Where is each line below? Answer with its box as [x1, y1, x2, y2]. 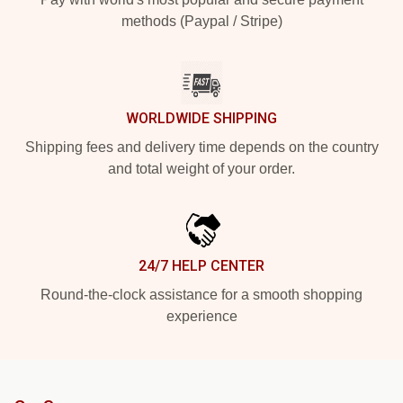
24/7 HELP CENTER [139, 256, 264, 274]
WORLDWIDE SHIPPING [126, 109, 277, 127]
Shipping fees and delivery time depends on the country [24, 139, 379, 155]
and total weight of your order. [108, 160, 295, 176]
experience [166, 308, 237, 324]
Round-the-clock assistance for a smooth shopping [40, 286, 363, 302]
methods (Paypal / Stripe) [121, 13, 282, 29]
